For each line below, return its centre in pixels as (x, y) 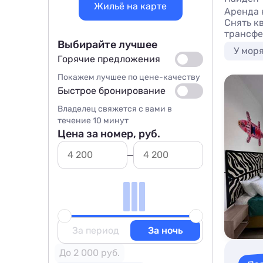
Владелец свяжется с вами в (115, 109)
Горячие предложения (109, 59)
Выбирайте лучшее (107, 45)
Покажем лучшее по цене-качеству (129, 77)
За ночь (165, 230)
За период (95, 230)
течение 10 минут (93, 121)
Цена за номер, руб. (109, 134)
